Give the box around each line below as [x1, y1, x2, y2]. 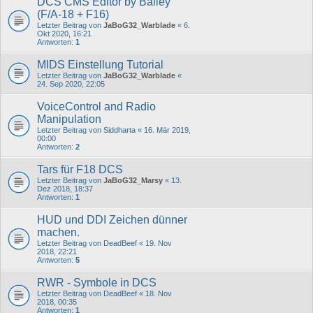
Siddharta [103, 126, 136, 135]
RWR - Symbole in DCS [37, 277, 156, 289]
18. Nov [145, 289, 172, 298]
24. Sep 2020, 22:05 [37, 80, 105, 89]
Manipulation [37, 113, 101, 126]
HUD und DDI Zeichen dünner [37, 214, 187, 226]
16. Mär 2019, [144, 126, 191, 135]
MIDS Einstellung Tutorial [37, 59, 163, 71]
